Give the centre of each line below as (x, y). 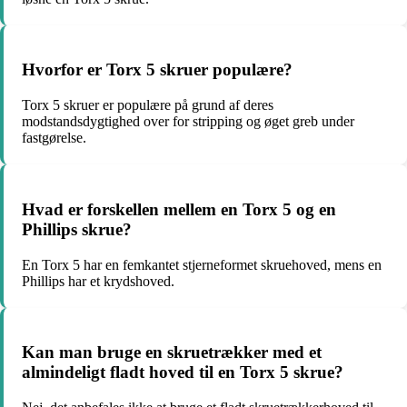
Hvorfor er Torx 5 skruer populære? (157, 70)
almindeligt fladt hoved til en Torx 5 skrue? (183, 372)
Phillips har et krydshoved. (98, 281)
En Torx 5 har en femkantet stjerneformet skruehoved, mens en (202, 264)
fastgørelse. (54, 138)
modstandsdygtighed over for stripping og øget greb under (188, 122)
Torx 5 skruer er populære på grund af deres (148, 105)
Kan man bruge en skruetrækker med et (172, 352)
